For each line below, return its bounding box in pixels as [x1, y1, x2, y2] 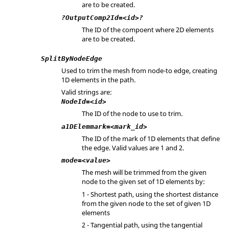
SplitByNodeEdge [41, 54, 102, 62]
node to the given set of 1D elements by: [82, 177, 205, 186]
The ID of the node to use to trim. [82, 109, 182, 118]
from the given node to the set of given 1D [82, 198, 211, 208]
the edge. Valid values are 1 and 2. [82, 143, 184, 152]
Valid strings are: [61, 87, 112, 97]
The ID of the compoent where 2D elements [82, 25, 214, 34]
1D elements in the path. [61, 75, 135, 84]
